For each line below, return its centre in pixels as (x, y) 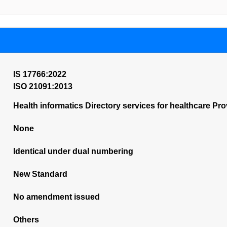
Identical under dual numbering (73, 151)
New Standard (40, 174)
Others (26, 220)
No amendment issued (56, 197)
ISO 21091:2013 (43, 86)
